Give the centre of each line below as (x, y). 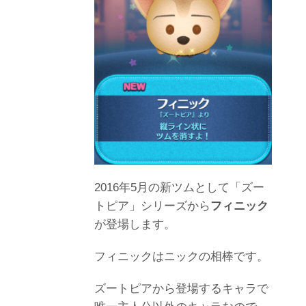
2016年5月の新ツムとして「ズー (179, 188)
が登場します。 (135, 225)
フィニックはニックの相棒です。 (181, 257)
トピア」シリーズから (152, 206)
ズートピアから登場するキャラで (181, 289)
